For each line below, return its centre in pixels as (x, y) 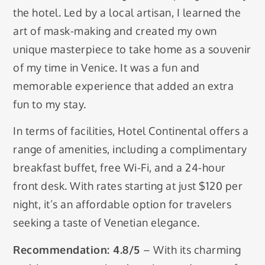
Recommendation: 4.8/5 (78, 249)
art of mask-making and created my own (115, 30)
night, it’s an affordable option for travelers (122, 204)
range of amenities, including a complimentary (130, 149)
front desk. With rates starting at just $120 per (128, 186)
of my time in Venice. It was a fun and (106, 67)
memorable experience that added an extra (124, 85)
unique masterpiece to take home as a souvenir (132, 49)
